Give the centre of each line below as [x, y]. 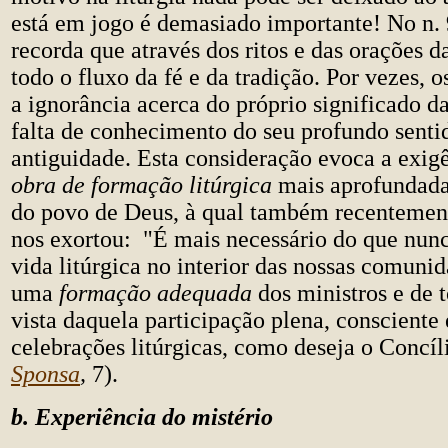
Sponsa [45, 374]
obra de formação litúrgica [141, 185]
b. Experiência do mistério [142, 417]
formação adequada [158, 293]
